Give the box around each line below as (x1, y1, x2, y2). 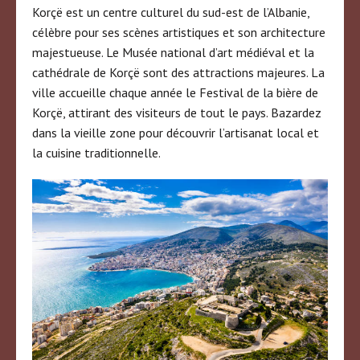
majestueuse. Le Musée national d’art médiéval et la (32, 43, 314, 60)
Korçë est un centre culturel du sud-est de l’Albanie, (32, 3, 309, 20)
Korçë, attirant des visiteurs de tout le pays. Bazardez (32, 104, 321, 121)
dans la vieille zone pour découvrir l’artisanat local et (32, 124, 319, 141)
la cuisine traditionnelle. (32, 144, 161, 161)
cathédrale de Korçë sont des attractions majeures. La (32, 63, 325, 80)
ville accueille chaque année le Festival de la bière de (32, 84, 318, 100)
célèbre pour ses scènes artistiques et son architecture (32, 23, 325, 40)
